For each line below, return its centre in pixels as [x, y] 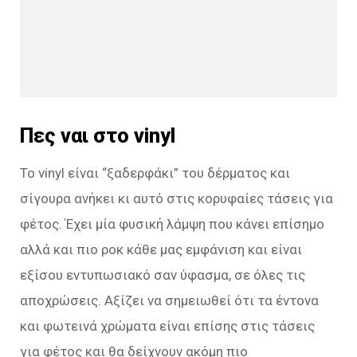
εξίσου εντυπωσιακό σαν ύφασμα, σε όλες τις [163, 275]
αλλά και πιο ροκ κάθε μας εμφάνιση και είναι [161, 250]
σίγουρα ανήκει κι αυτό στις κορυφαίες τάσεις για [177, 199]
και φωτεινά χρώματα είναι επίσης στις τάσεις [167, 326]
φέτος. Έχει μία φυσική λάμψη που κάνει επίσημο [172, 224]
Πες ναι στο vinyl [98, 136]
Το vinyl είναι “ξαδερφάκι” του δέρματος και [155, 173]
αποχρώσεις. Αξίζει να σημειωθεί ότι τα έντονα [169, 301]
